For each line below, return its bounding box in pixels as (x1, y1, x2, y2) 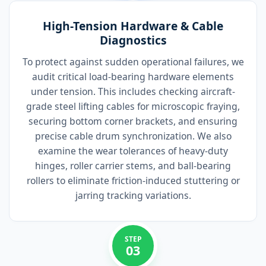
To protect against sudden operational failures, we (22, 55, 244, 69)
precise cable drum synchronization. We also (34, 129, 232, 143)
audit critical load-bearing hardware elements (32, 70, 234, 84)
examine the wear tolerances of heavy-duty (38, 144, 228, 158)
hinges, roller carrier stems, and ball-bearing (35, 159, 231, 173)
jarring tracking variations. (75, 189, 191, 202)
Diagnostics (99, 32, 167, 49)
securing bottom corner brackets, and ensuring (28, 115, 237, 128)
